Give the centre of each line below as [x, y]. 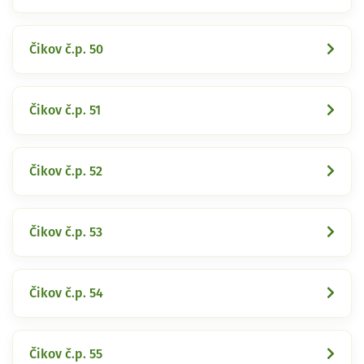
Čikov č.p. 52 [66, 171]
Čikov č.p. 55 [66, 354]
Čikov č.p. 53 [66, 232]
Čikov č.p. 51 [65, 110]
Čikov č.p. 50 [66, 49]
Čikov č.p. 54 [66, 293]
